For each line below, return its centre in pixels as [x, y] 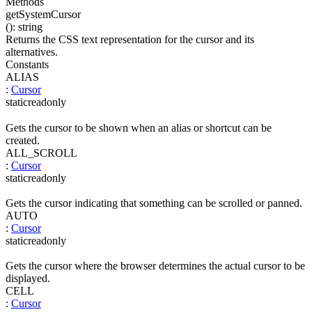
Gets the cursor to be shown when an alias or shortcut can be [139, 127]
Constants [27, 65]
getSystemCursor [43, 14]
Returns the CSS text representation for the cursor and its [130, 40]
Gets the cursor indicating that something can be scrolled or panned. [154, 203]
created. [23, 140]
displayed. [28, 279]
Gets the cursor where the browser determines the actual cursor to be [155, 266]
